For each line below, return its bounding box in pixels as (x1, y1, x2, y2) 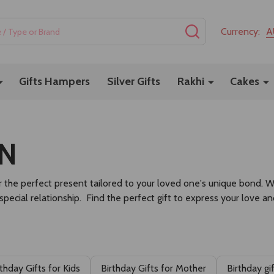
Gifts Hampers (19, 74, 90, 88)
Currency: (221, 25, 262, 37)
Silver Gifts (107, 74, 160, 88)
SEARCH (199, 23, 236, 35)
